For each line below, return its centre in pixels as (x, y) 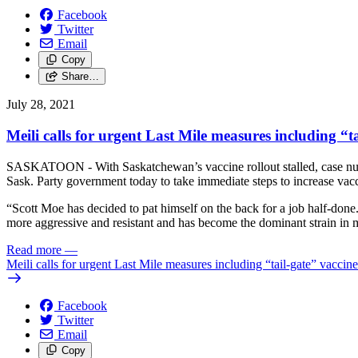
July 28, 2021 (41, 105)
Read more (34, 249)
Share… (80, 77)
